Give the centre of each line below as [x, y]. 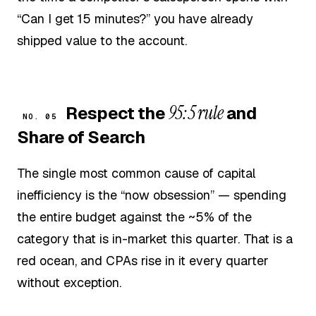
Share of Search [81, 137]
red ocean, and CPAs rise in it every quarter [143, 261]
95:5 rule [196, 113]
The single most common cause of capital [136, 174]
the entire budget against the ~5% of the [134, 217]
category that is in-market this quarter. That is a [155, 239]
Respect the [115, 113]
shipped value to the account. [102, 40]
